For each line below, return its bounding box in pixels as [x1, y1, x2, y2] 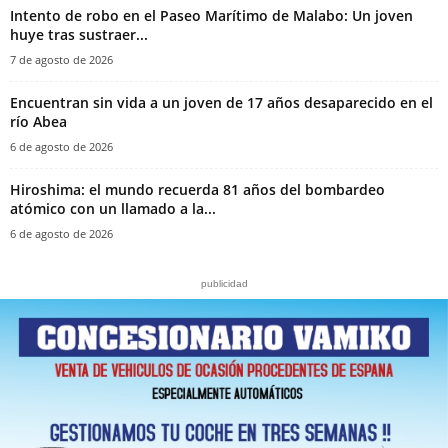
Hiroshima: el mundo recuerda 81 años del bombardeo [10, 179, 385, 199]
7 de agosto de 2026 [10, 51, 113, 67]
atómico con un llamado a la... [10, 198, 216, 218]
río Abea [10, 111, 67, 131]
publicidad [200, 277, 248, 289]
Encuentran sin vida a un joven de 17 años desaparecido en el [10, 92, 433, 112]
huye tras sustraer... [10, 24, 148, 44]
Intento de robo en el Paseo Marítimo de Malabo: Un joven [10, 5, 413, 25]
